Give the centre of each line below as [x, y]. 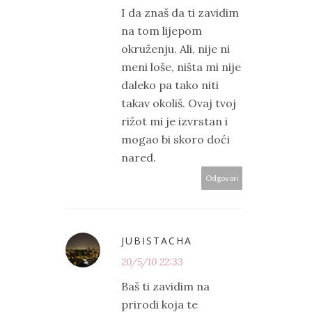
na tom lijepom [162, 31]
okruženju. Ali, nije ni [175, 49]
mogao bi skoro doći [175, 140]
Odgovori [222, 178]
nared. [139, 158]
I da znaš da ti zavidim [180, 13]
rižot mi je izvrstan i [174, 122]
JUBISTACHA [157, 241]
